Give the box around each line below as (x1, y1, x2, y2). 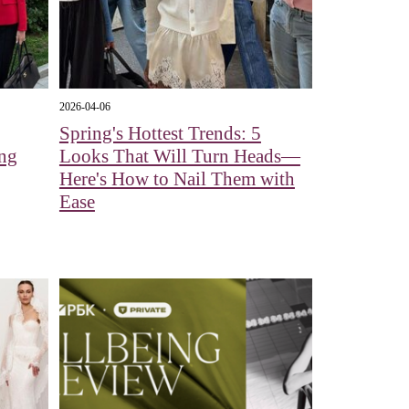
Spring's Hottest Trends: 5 (58, 122, 261, 145)
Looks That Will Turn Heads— (58, 145, 300, 168)
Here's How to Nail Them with (58, 168, 295, 191)
